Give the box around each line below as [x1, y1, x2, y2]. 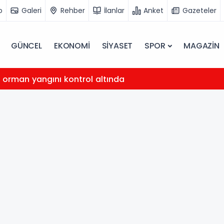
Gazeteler [182, 5, 216, 15]
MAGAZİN [183, 40, 219, 51]
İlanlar [104, 5, 124, 15]
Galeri [21, 5, 41, 15]
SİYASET [101, 40, 133, 51]
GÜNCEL [11, 40, 42, 51]
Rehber [60, 5, 85, 15]
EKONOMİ [53, 40, 90, 51]
